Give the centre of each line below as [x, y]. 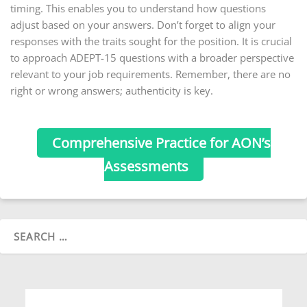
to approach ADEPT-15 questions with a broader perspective [152, 58]
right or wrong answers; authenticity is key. [112, 91]
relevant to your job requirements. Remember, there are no [150, 74]
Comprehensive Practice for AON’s [161, 143]
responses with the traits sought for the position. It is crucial [151, 41]
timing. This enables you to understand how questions [138, 9]
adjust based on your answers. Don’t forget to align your [143, 25]
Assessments [146, 167]
